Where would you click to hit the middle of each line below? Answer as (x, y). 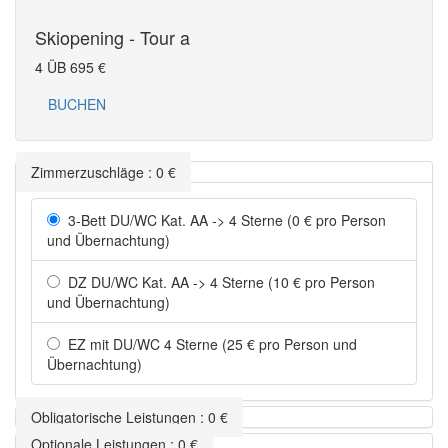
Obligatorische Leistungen (113, 417)
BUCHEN (77, 104)
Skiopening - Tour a (112, 37)
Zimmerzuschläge (87, 172)
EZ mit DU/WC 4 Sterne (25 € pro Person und (208, 344)
